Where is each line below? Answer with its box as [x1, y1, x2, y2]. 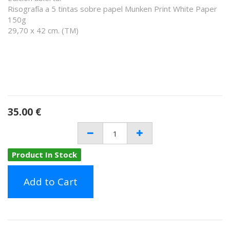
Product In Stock [12, 149, 77, 160]
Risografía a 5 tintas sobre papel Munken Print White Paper [8, 4, 217, 14]
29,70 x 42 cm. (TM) [8, 25, 79, 35]
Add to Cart [24, 175, 78, 188]
